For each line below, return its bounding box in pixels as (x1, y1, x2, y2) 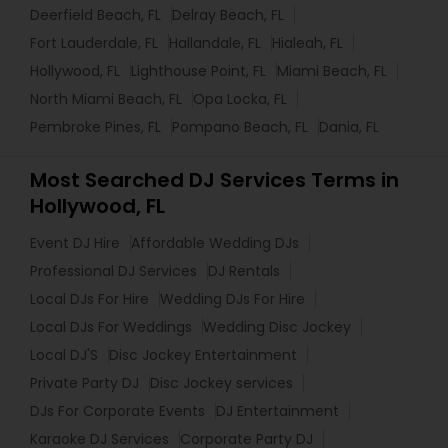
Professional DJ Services (30, 261, 197, 282)
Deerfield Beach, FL (30, 5, 161, 26)
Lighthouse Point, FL (131, 61, 266, 82)
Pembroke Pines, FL (30, 117, 161, 138)
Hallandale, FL (169, 33, 261, 54)
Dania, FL (319, 117, 379, 138)
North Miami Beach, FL (30, 89, 182, 110)
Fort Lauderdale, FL (30, 33, 158, 54)
